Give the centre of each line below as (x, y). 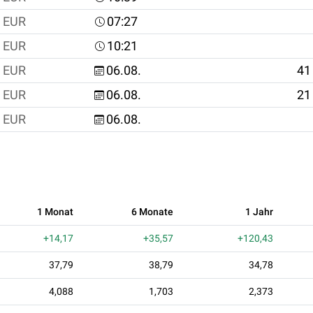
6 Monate (152, 211)
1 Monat (55, 211)
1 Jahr (259, 211)
